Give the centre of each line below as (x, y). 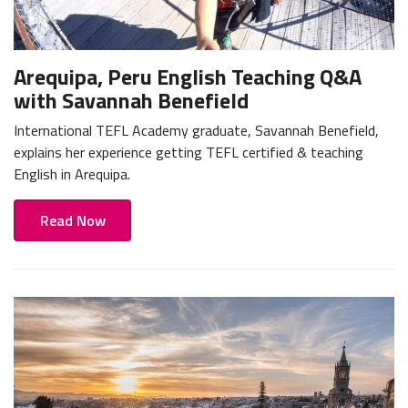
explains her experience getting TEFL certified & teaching (189, 152)
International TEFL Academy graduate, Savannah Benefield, (196, 130)
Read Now (72, 221)
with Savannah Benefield (131, 100)
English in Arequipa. (72, 173)
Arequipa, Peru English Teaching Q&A (188, 76)
